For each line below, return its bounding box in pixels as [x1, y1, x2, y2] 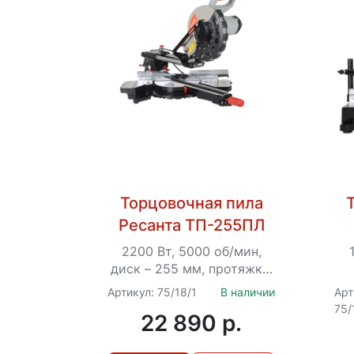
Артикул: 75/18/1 [107, 285, 198, 299]
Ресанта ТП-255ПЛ [118, 215, 265, 235]
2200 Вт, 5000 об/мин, [121, 243, 262, 259]
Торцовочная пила [119, 193, 263, 213]
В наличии [220, 285, 276, 299]
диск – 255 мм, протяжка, [110, 260, 273, 277]
